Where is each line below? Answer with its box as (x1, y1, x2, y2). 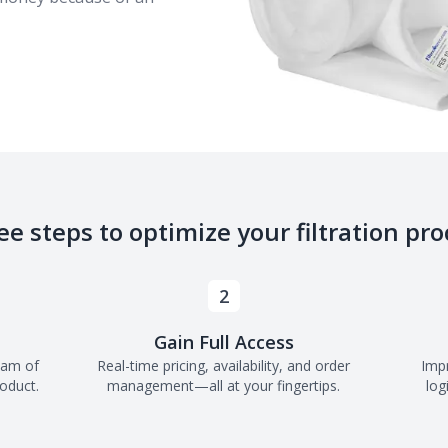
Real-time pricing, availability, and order (97, 355, 351, 375)
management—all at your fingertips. (107, 375, 341, 395)
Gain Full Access (153, 329, 294, 354)
